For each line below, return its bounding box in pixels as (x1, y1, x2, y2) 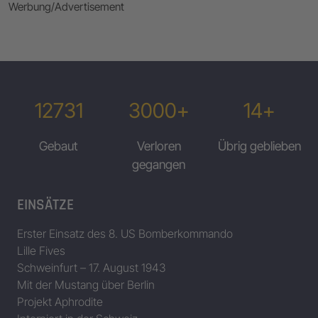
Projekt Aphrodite (17, 294, 103, 309)
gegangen (132, 156, 186, 172)
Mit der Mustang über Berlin (17, 277, 155, 292)
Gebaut (39, 138, 79, 153)
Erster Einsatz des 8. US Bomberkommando (17, 226, 233, 241)
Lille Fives (17, 243, 65, 258)
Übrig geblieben (217, 138, 301, 153)
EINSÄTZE (17, 195, 74, 214)
